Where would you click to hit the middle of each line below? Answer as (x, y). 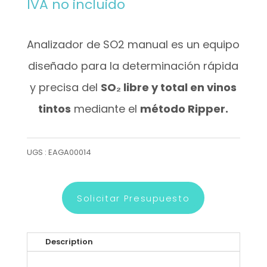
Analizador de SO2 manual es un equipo (133, 44)
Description (69, 241)
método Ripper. (184, 108)
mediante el (106, 108)
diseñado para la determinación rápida (133, 66)
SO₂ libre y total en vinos (169, 87)
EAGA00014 (69, 152)
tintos (55, 108)
